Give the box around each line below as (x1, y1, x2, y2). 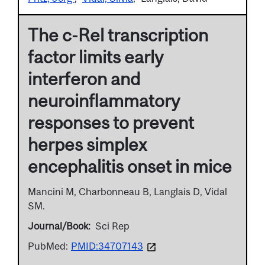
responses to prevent (28, 112, 194, 133)
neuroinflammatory (28, 91, 180, 111)
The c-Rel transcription (28, 25, 208, 46)
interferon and (28, 69, 140, 89)
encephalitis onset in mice (28, 156, 232, 177)
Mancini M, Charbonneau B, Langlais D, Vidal (28, 186, 227, 198)
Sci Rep (95, 220, 130, 232)
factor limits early (28, 47, 163, 67)
